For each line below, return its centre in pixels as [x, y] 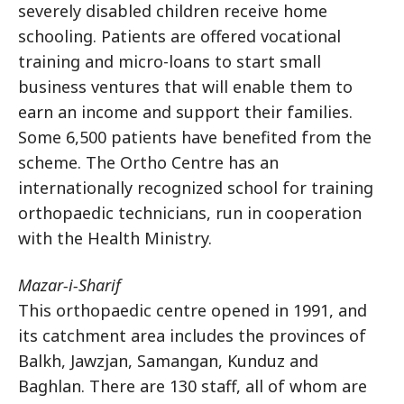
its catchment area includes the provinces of [192, 336]
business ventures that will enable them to [185, 87]
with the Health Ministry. [115, 239]
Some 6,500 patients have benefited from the [195, 138]
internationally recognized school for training [196, 188]
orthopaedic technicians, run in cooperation [190, 213]
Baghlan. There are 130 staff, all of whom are [193, 386]
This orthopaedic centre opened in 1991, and [193, 311]
